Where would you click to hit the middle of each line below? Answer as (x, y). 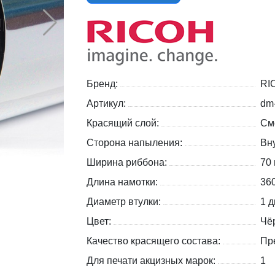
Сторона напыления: (136, 143)
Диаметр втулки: (125, 202)
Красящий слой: (124, 123)
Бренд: (103, 84)
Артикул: (107, 104)
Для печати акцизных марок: (152, 261)
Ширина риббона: (128, 163)
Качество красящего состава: (155, 241)
